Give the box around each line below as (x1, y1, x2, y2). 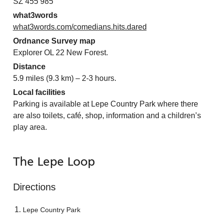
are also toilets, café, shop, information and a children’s (13, 111, 201, 120)
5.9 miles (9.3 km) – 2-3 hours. (13, 74, 116, 83)
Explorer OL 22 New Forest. (13, 48, 108, 57)
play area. (13, 123, 47, 132)
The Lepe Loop (13, 156, 95, 169)
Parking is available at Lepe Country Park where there (13, 100, 198, 108)
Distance (13, 62, 46, 71)
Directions (13, 182, 56, 193)
